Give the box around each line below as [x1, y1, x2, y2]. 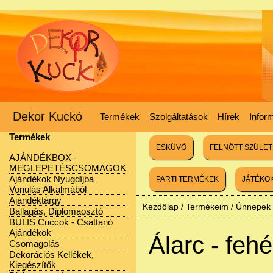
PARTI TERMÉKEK [156, 175, 219, 183]
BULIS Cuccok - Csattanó [9, 217, 113, 227]
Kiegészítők [9, 260, 56, 270]
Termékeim [186, 202, 229, 211]
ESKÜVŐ [156, 143, 186, 152]
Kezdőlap [143, 202, 179, 211]
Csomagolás [9, 238, 60, 249]
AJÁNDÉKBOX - [9, 152, 77, 163]
